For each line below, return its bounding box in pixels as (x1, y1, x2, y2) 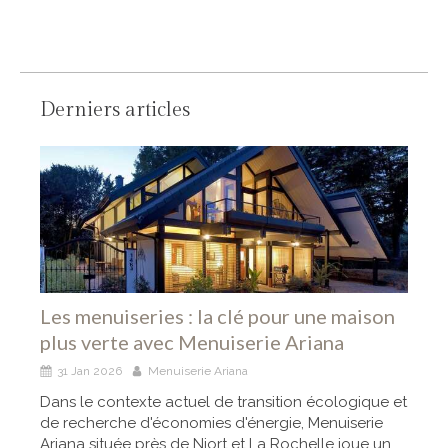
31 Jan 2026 (57, 363, 122, 378)
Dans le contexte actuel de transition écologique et (40, 392, 407, 411)
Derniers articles (40, 97, 190, 122)
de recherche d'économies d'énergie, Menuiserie (40, 413, 383, 432)
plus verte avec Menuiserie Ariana (40, 329, 344, 354)
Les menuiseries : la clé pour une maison (40, 303, 395, 328)
